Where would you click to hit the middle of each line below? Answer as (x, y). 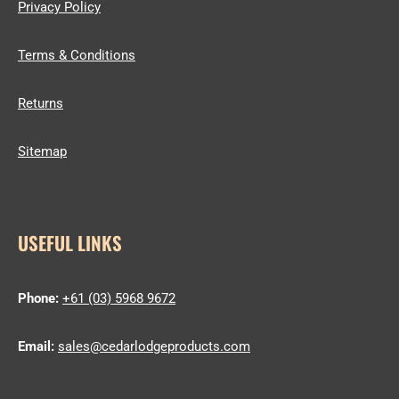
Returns (41, 103)
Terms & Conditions (77, 55)
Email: (36, 346)
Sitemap (42, 151)
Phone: (40, 298)
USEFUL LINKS (70, 243)
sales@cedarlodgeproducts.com (154, 346)
